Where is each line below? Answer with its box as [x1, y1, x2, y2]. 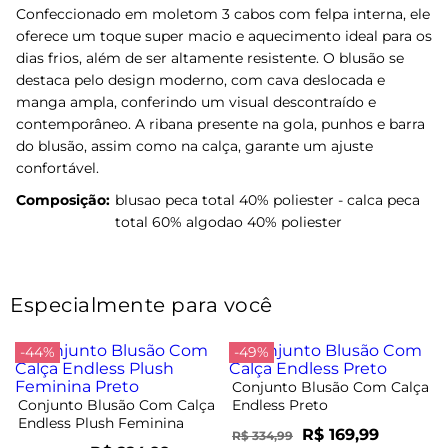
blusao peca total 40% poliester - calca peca [115, 190, 420, 209]
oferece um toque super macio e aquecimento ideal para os [16, 26, 432, 45]
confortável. [16, 158, 99, 177]
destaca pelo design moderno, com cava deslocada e [16, 70, 385, 89]
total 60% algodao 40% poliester [115, 212, 342, 231]
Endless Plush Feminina [18, 413, 184, 432]
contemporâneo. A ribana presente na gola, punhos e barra [16, 114, 425, 133]
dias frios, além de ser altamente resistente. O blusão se [16, 48, 404, 67]
